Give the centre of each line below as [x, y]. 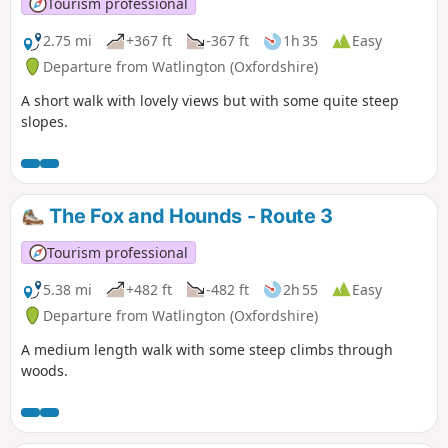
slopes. [44, 121]
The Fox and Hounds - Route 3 [189, 215]
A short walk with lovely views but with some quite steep [210, 100]
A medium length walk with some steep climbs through [207, 349]
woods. [44, 370]
